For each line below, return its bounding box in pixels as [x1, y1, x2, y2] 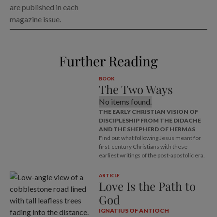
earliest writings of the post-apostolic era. [98, 152, 205, 159]
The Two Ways [98, 81, 173, 97]
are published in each [10, 2, 78, 12]
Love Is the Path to [98, 178, 196, 194]
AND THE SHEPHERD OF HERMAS [98, 125, 195, 133]
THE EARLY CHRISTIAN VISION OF [98, 108, 198, 116]
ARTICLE [98, 172, 120, 179]
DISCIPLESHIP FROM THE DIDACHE [98, 117, 201, 124]
